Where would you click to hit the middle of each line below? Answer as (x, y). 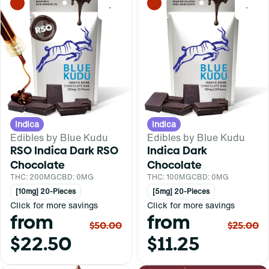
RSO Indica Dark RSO (64, 150)
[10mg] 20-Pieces (46, 191)
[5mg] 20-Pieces (181, 191)
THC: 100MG (169, 177)
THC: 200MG (33, 177)
